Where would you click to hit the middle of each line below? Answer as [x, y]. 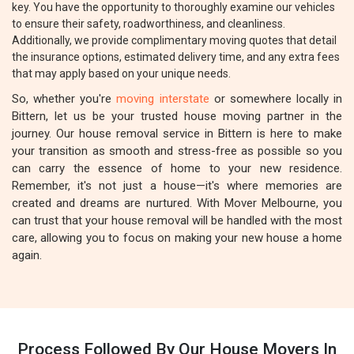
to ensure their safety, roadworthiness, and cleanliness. [149, 24]
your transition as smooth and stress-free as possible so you [177, 151]
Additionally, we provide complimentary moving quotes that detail [174, 40]
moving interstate [163, 99]
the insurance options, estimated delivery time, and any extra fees [176, 57]
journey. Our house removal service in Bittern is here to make [177, 134]
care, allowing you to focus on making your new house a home [177, 238]
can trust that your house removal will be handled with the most [177, 220]
